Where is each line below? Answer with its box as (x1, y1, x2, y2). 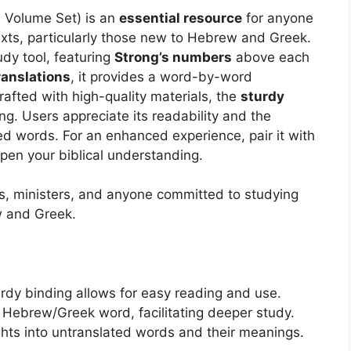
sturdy (241, 88, 284, 104)
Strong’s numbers (114, 49, 232, 65)
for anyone (242, 9, 313, 26)
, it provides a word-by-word (71, 68, 252, 85)
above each (232, 49, 309, 65)
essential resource (119, 9, 242, 26)
